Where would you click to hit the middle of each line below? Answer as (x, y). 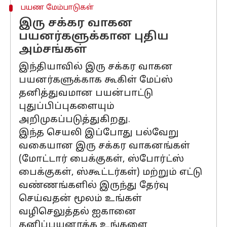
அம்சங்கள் (53, 50)
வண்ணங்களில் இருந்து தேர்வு (94, 186)
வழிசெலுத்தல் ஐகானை (78, 212)
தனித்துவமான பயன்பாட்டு (86, 93)
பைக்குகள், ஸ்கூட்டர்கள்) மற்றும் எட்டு (110, 173)
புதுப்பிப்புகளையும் (67, 107)
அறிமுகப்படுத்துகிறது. (74, 120)
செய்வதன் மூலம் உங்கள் (80, 199)
